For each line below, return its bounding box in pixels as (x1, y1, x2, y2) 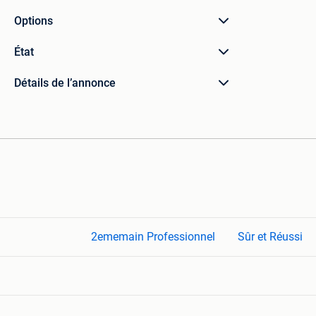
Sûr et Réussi (238, 230, 303, 244)
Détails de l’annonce (14, 76, 116, 90)
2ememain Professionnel (91, 230, 215, 244)
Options (14, 14, 53, 28)
